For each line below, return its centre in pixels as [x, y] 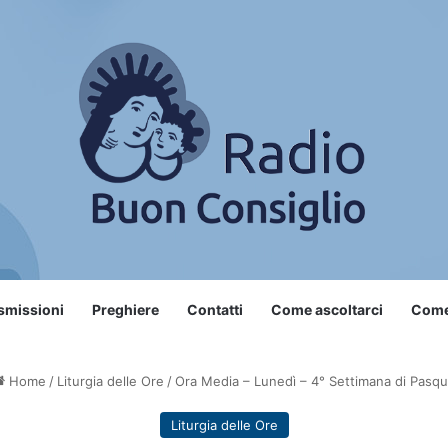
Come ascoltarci [326, 309]
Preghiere [125, 309]
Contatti [214, 309]
